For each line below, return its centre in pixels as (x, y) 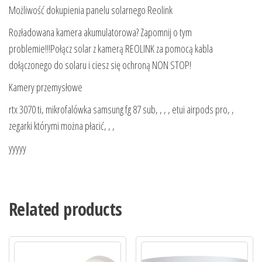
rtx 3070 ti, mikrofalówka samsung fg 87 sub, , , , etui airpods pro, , (121, 109)
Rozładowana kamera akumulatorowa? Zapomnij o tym (100, 32)
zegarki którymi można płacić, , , (62, 125)
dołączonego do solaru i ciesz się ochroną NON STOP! (100, 65)
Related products (65, 209)
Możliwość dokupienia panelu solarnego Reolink (91, 10)
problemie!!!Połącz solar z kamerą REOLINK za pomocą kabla (111, 48)
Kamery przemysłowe (46, 87)
